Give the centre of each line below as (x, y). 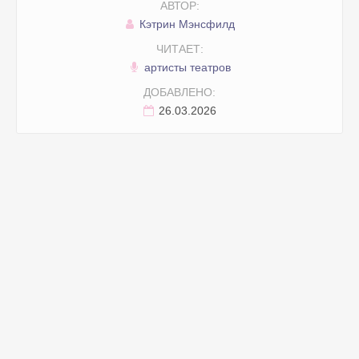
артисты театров (186, 68)
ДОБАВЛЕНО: (179, 93)
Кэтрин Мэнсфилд (186, 24)
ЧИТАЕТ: (179, 49)
